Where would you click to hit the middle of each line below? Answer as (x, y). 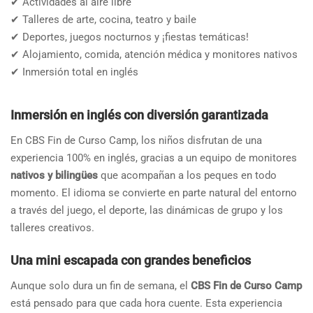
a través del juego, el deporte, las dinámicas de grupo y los (147, 210)
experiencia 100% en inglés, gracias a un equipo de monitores (154, 158)
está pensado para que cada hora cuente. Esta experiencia (146, 303)
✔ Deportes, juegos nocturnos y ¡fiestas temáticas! (130, 37)
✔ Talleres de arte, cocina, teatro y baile (103, 19)
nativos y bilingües (54, 175)
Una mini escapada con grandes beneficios (131, 260)
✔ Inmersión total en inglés (74, 72)
